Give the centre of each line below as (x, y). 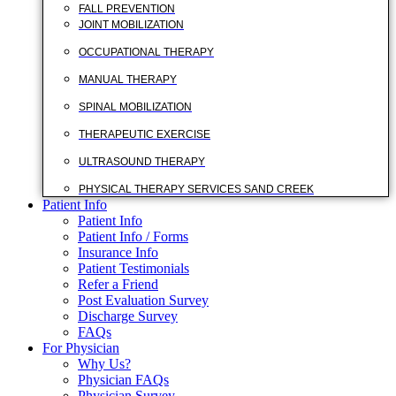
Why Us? (104, 364)
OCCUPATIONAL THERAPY (146, 52)
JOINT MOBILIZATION (131, 25)
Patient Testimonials (133, 268)
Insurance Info (118, 252)
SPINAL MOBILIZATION (135, 107)
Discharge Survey (128, 316)
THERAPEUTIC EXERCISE (145, 134)
